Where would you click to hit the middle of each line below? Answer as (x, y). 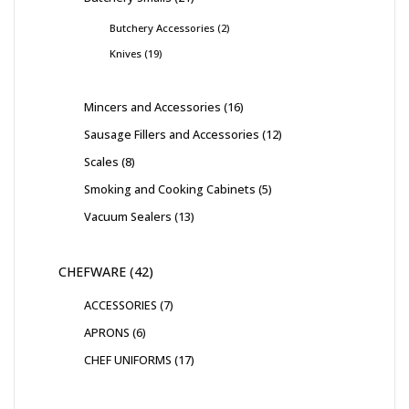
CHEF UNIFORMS (128, 360)
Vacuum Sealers (128, 217)
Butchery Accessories (162, 28)
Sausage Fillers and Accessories (172, 135)
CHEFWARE (92, 272)
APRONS (107, 333)
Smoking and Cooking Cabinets (170, 189)
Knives (126, 54)
